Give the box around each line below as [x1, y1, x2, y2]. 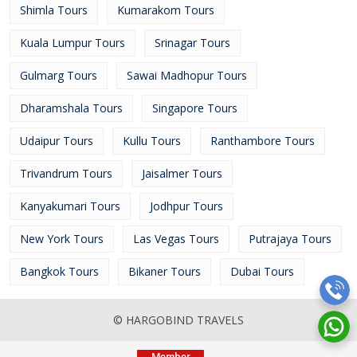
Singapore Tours [152, 100, 237, 116]
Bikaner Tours [128, 264, 201, 279]
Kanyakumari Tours [20, 198, 120, 214]
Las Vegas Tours [133, 231, 219, 246]
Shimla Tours [20, 2, 88, 18]
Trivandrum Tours [20, 166, 112, 181]
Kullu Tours [123, 133, 181, 148]
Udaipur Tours [20, 133, 93, 148]
